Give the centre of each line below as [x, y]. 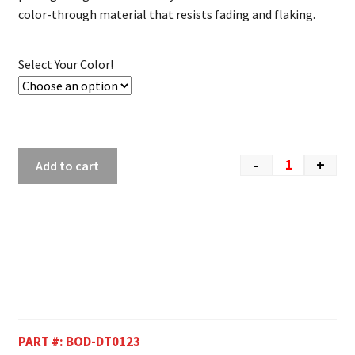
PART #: [42, 342]
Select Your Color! [65, 65]
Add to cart [68, 166]
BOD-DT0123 [103, 342]
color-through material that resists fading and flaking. [166, 14]
